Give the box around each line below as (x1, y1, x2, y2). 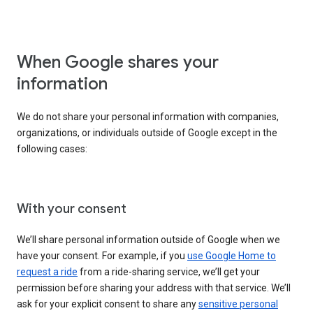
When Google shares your (17, 52, 219, 73)
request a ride (17, 266, 78, 278)
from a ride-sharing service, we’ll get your (78, 266, 260, 278)
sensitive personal (198, 298, 278, 310)
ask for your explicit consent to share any (17, 298, 198, 310)
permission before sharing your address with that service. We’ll (17, 282, 291, 294)
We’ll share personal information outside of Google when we (17, 234, 280, 246)
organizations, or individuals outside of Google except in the (17, 127, 277, 139)
